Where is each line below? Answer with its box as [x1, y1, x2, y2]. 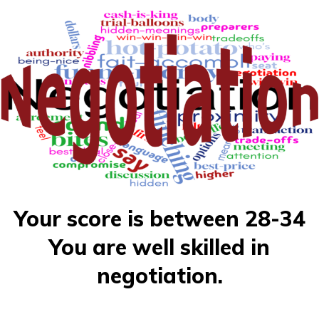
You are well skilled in [49, 234, 270, 261]
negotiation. [96, 262, 223, 290]
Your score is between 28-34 [14, 205, 305, 233]
